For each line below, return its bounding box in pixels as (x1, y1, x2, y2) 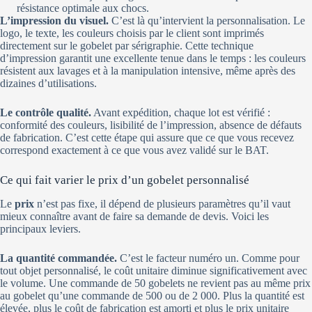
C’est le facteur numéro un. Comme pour (117, 251, 299, 264)
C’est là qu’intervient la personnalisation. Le (109, 14, 305, 26)
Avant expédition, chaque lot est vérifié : (91, 106, 270, 118)
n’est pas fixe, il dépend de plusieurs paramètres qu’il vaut (34, 197, 290, 210)
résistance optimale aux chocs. (17, 1, 149, 14)
